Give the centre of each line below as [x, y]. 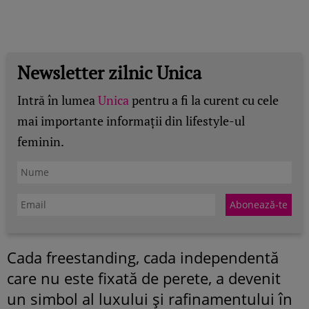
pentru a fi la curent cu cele [204, 100]
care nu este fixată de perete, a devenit [144, 278]
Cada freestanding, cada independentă [143, 257]
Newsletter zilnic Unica [109, 72]
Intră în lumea [58, 100]
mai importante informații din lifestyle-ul [131, 120]
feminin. [41, 141]
